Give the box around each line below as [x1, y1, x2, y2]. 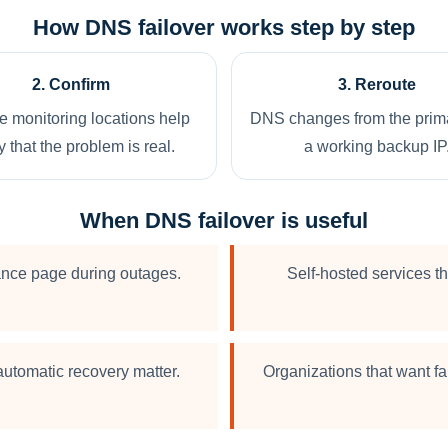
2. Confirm [32, 76, 110, 93]
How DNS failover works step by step [33, 15, 415, 40]
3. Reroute [338, 76, 416, 93]
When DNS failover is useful [80, 208, 368, 233]
